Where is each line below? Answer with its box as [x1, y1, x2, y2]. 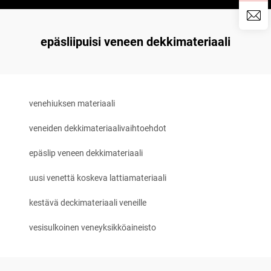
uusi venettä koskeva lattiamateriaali [29, 173, 166, 183]
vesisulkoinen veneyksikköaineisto [29, 223, 156, 232]
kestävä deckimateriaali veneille [29, 198, 146, 207]
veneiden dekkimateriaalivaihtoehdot [29, 123, 166, 133]
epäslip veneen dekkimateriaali [29, 148, 143, 158]
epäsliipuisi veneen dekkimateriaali [41, 34, 230, 49]
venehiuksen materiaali [29, 99, 115, 108]
